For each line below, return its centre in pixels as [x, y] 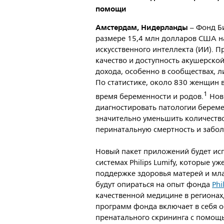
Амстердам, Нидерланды [143, 27]
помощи [111, 9]
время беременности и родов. [150, 97]
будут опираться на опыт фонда [154, 185]
